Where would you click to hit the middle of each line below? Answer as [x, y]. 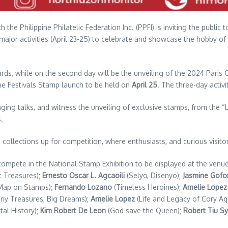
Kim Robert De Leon [73, 210]
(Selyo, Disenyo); [154, 175]
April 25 [145, 85]
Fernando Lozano [83, 187]
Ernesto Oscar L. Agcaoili [83, 175]
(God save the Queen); [145, 210]
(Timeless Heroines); [147, 187]
